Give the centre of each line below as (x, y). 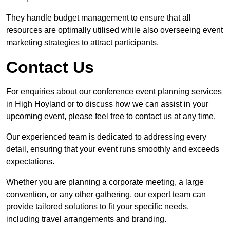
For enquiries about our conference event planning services (114, 92)
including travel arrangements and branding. (86, 219)
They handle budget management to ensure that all (99, 18)
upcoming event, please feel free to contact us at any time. (111, 117)
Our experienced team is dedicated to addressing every (106, 137)
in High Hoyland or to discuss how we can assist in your (107, 104)
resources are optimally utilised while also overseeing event (114, 30)
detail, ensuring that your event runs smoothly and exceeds (113, 149)
